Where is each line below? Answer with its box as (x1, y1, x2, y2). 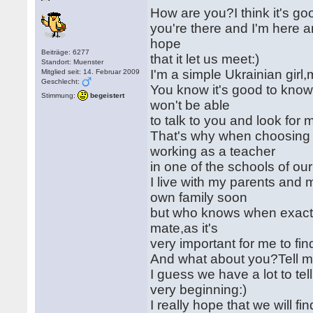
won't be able (150, 98, 234, 112)
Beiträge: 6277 (41, 48, 90, 56)
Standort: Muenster (41, 58, 104, 66)
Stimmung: (41, 91, 76, 99)
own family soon (150, 190, 252, 205)
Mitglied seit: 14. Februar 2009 (41, 68, 140, 75)
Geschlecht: (41, 78, 82, 85)
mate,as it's (150, 221, 222, 235)
